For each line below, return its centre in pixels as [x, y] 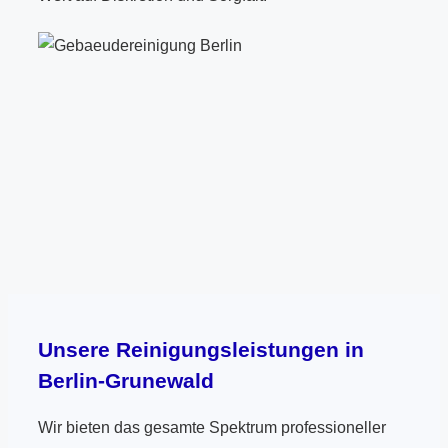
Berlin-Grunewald [126, 380]
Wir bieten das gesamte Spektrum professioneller [212, 427]
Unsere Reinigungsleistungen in [201, 349]
